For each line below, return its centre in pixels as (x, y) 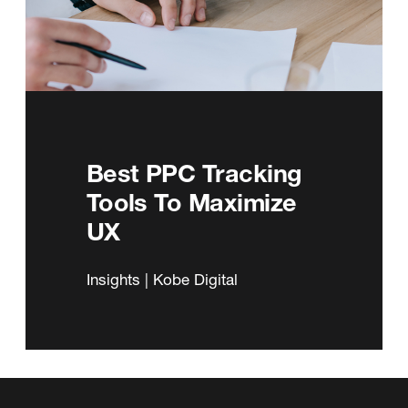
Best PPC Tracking (194, 173)
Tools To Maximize (191, 202)
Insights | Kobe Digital (162, 279)
